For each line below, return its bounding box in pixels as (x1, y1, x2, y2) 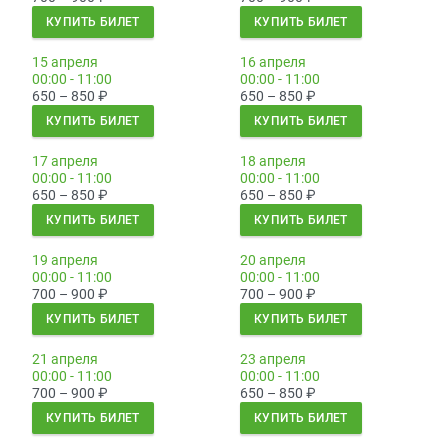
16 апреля (240, 54, 306, 71)
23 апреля (240, 351, 306, 368)
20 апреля (240, 252, 306, 269)
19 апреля (32, 252, 98, 269)
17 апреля (32, 153, 98, 170)
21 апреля (32, 351, 98, 368)
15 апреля (32, 54, 98, 71)
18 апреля (240, 153, 306, 170)
